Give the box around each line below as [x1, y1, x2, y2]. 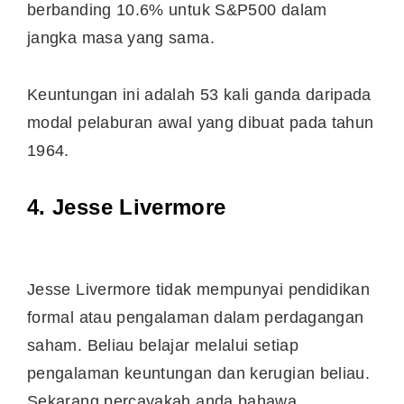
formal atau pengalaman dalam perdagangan [27, 308, 364, 327]
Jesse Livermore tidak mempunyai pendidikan [27, 280, 371, 299]
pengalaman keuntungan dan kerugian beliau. [27, 364, 371, 383]
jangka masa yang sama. [27, 29, 215, 48]
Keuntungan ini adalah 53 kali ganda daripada [27, 85, 372, 104]
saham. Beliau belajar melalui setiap [27, 336, 298, 355]
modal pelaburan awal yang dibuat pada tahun [27, 113, 374, 132]
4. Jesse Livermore [27, 195, 226, 220]
